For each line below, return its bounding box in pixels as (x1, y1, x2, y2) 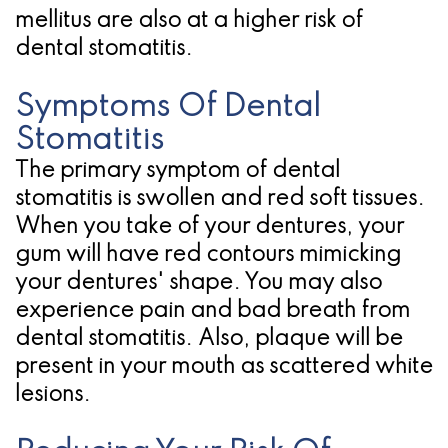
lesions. (15, 383, 91, 406)
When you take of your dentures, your (15, 215, 404, 238)
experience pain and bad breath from (15, 299, 410, 322)
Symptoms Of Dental (15, 91, 321, 123)
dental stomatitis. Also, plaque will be (15, 327, 403, 350)
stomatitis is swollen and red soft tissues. (15, 187, 425, 210)
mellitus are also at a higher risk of (15, 9, 363, 32)
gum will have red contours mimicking (15, 243, 401, 266)
